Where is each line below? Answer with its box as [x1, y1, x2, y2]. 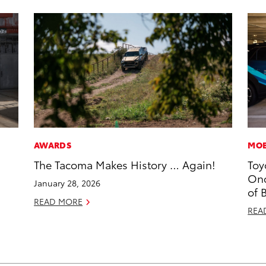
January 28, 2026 [34, 177, 101, 189]
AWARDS [34, 139, 71, 151]
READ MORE [34, 195, 83, 208]
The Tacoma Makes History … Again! [34, 157, 216, 172]
